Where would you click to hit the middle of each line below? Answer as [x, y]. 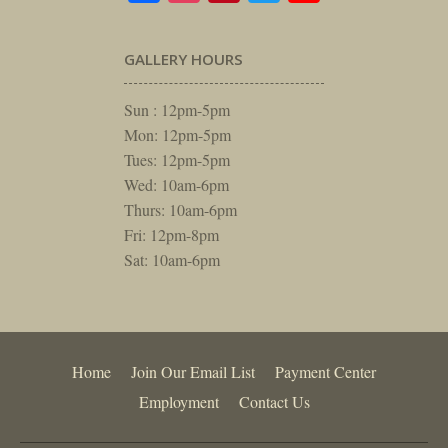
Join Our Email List [193, 371]
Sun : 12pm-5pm [177, 109]
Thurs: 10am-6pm [180, 209]
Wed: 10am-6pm [176, 184]
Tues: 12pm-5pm [177, 159]
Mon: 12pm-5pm [177, 134]
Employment [178, 401]
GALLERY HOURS [183, 58]
